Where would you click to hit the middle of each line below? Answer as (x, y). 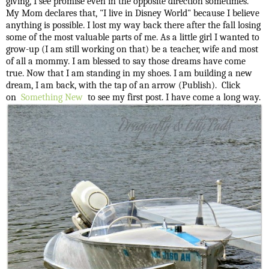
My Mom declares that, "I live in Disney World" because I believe (133, 14)
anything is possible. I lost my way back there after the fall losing (133, 26)
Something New (52, 98)
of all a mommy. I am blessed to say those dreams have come (126, 62)
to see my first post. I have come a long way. (173, 98)
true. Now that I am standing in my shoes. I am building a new (129, 74)
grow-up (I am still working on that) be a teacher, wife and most (132, 50)
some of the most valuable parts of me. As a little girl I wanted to (133, 38)
